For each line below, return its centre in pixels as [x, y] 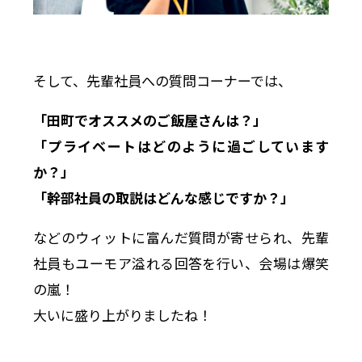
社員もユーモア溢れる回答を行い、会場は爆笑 [181, 263]
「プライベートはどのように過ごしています [181, 145]
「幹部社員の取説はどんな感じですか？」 [163, 197]
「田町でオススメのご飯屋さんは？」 [149, 120]
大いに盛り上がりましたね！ [122, 314]
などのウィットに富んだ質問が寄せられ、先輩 [181, 237]
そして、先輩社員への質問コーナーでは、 [162, 80]
